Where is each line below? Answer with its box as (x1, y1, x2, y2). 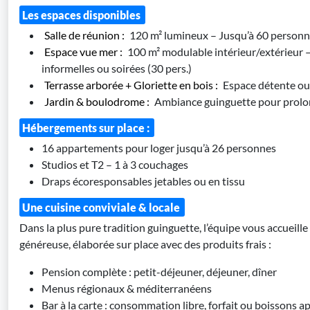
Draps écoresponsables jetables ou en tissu (42, 174, 245, 188)
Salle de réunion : (44, 28, 127, 42)
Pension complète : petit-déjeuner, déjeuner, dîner (42, 265, 277, 278)
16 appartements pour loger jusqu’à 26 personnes (42, 141, 276, 154)
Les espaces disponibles (22, 8, 143, 21)
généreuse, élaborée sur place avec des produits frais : (19, 237, 271, 250)
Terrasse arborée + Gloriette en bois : (44, 78, 220, 91)
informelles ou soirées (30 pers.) (42, 62, 192, 75)
